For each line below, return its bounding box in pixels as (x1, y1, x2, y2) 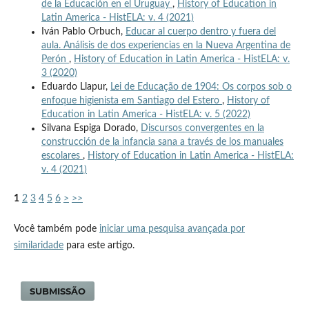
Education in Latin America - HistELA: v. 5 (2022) (41, 109, 250, 119)
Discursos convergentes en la (140, 123, 264, 133)
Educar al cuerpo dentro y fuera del (125, 26, 276, 37)
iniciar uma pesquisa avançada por (99, 223, 245, 234)
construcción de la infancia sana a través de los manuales (41, 137, 283, 147)
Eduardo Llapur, (41, 81, 110, 92)
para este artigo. (63, 240, 134, 250)
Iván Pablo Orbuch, (41, 26, 126, 37)
